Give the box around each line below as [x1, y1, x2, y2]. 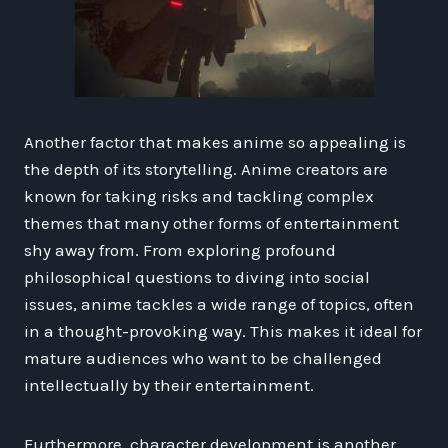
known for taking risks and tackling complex [24, 185, 374, 206]
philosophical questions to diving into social [24, 266, 370, 287]
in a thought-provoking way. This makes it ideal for [24, 320, 422, 341]
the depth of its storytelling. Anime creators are [24, 158, 388, 179]
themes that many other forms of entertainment [24, 212, 399, 233]
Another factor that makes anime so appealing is [24, 131, 406, 152]
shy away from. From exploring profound [24, 239, 336, 260]
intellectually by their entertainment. [24, 374, 314, 395]
